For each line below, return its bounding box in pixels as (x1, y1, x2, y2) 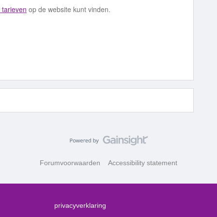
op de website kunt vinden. (27, 4, 112, 14)
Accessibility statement (108, 159, 177, 167)
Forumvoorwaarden (40, 159, 100, 167)
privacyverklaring (54, 201, 106, 209)
